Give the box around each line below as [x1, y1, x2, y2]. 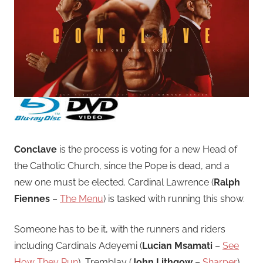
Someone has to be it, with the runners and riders [14, 223, 225, 235]
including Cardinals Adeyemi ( [14, 240, 142, 251]
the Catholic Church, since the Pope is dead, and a [14, 160, 230, 171]
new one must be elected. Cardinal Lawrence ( [14, 176, 214, 188]
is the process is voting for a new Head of [57, 143, 237, 155]
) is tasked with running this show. [103, 193, 245, 204]
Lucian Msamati [142, 240, 213, 251]
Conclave [14, 143, 57, 155]
